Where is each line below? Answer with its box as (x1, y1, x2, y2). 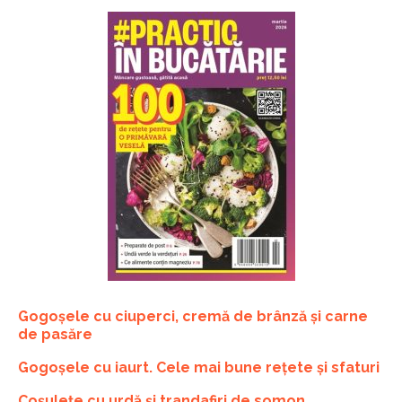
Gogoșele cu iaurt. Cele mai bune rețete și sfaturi (18, 358, 380, 376)
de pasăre (18, 325, 92, 343)
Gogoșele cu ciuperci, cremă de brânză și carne (18, 307, 368, 325)
